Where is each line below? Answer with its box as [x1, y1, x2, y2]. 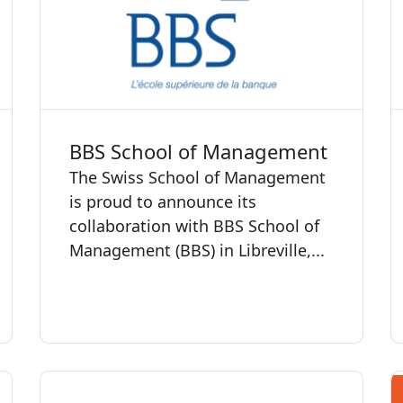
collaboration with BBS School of [69, 214, 319, 237]
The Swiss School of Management [69, 166, 326, 188]
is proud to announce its [69, 190, 256, 212]
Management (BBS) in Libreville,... [69, 238, 325, 261]
